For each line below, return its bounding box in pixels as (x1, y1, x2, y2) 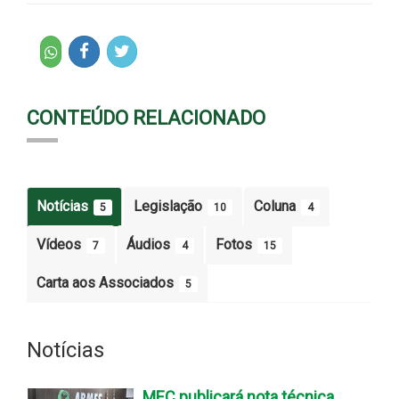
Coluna (254, 197, 299, 215)
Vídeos (37, 235, 85, 253)
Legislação (134, 197, 206, 215)
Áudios (126, 235, 174, 253)
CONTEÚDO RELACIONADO (27, 106, 265, 129)
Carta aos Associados (37, 273, 177, 291)
